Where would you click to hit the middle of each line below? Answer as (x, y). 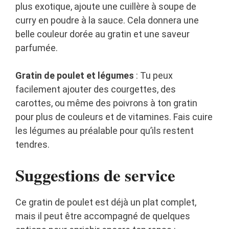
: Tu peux (153, 76)
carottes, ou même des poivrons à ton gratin (106, 103)
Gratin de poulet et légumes (75, 76)
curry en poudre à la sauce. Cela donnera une (107, 20)
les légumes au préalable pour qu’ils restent (105, 131)
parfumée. (37, 48)
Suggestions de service (95, 175)
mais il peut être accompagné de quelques (103, 216)
